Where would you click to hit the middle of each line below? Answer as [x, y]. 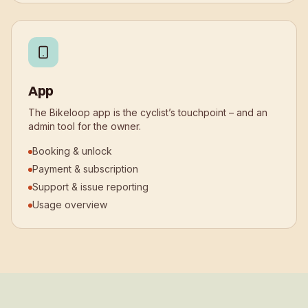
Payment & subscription [85, 168]
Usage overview [70, 204]
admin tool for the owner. [85, 126]
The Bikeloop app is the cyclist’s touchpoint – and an [148, 112]
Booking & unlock [72, 151]
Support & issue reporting [90, 186]
